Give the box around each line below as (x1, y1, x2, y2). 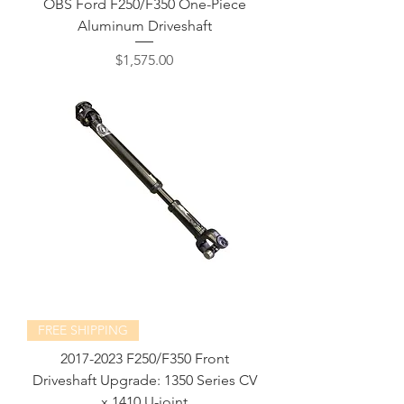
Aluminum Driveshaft (77, 16, 212, 34)
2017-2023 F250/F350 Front (60, 350, 229, 368)
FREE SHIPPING (38, 322, 128, 339)
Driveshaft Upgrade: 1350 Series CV (32, 372, 257, 390)
